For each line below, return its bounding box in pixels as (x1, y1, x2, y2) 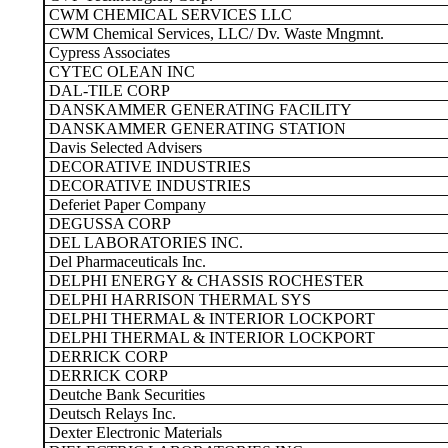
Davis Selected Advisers (45, 139, 202, 156)
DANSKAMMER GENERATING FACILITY (45, 101, 352, 118)
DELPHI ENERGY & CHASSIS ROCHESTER (45, 272, 364, 289)
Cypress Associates (45, 44, 170, 61)
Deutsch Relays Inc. (45, 405, 176, 422)
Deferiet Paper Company (45, 196, 206, 213)
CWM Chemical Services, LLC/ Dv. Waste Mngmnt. (45, 25, 384, 42)
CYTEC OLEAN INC (45, 63, 195, 80)
